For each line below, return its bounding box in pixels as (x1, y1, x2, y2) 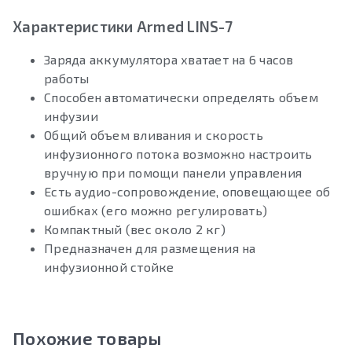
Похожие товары (13, 328, 162, 350)
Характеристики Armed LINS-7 (13, 17, 233, 36)
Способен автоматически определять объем (44, 90, 318, 105)
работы (44, 71, 90, 86)
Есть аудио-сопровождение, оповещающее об (44, 184, 330, 200)
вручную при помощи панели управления (44, 165, 302, 181)
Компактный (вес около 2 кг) (44, 222, 225, 237)
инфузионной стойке (44, 259, 174, 275)
